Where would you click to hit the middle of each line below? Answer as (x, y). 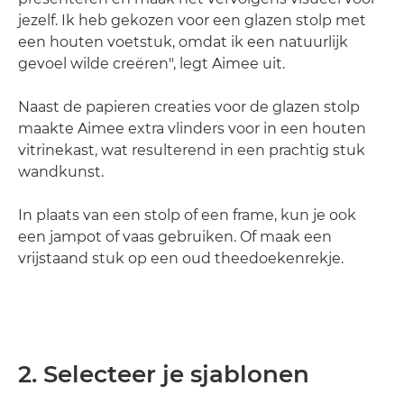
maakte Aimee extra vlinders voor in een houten (192, 129)
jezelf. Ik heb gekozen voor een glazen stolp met (192, 20)
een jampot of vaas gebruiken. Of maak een (175, 237)
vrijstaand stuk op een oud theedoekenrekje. (181, 258)
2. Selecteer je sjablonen (164, 374)
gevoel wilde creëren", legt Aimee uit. (151, 64)
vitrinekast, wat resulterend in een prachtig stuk (192, 150)
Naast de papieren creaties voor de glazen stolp (189, 107)
